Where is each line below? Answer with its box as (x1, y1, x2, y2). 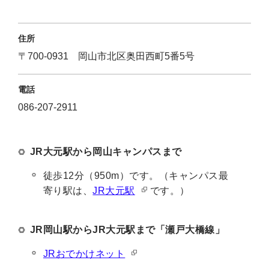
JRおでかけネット (43, 249, 125, 259)
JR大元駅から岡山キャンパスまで (30, 147, 182, 157)
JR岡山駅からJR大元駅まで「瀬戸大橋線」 (30, 225, 225, 235)
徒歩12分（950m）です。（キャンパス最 (43, 171, 229, 181)
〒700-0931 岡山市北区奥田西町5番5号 (18, 51, 195, 61)
